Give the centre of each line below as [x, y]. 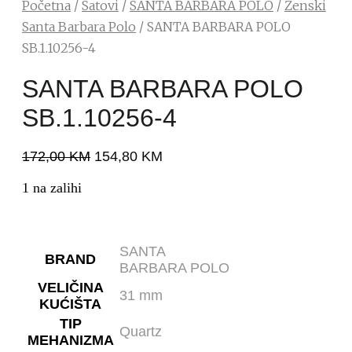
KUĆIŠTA [70, 304]
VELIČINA [70, 287]
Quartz [141, 331]
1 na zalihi [52, 187]
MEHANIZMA [70, 340]
